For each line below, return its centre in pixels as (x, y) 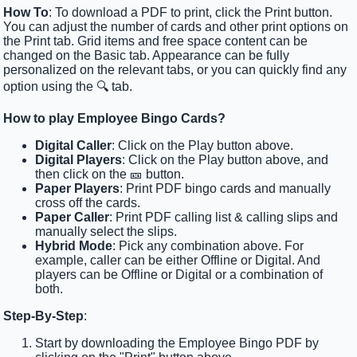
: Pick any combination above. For (208, 246)
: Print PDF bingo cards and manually (226, 189)
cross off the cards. (88, 203)
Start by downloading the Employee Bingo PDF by (177, 343)
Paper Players (78, 189)
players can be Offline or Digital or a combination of (179, 275)
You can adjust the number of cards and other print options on (176, 27)
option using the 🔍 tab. (68, 87)
